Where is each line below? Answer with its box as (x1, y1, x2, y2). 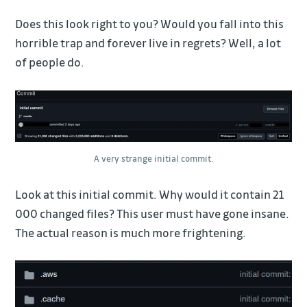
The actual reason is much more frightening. (15, 225, 247, 240)
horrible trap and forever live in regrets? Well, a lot (15, 36, 282, 51)
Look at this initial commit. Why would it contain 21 (15, 186, 284, 201)
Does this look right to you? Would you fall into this (15, 16, 284, 32)
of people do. (15, 55, 85, 70)
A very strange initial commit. (93, 152, 213, 164)
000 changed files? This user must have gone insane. (15, 206, 290, 221)
